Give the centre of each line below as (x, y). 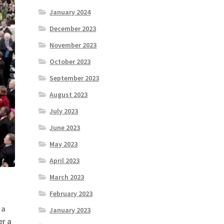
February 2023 (71, 194)
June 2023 (65, 128)
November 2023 (73, 45)
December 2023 (73, 29)
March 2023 (67, 177)
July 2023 (64, 111)
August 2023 (69, 95)
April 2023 (65, 161)
